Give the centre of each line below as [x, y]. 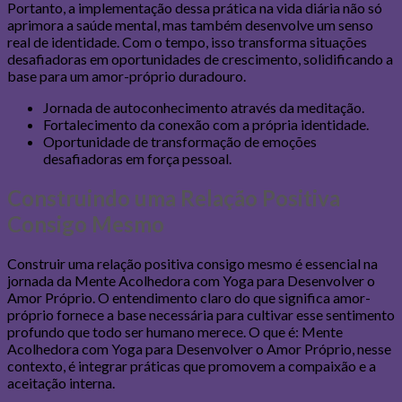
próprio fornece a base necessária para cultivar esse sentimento [201, 314]
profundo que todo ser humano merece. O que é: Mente [175, 331]
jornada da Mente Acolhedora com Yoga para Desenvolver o [191, 280]
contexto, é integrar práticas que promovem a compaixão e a [192, 365]
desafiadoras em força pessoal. [137, 158]
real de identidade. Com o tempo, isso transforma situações [187, 41]
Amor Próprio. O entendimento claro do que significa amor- [189, 297]
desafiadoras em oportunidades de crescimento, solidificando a [200, 58]
